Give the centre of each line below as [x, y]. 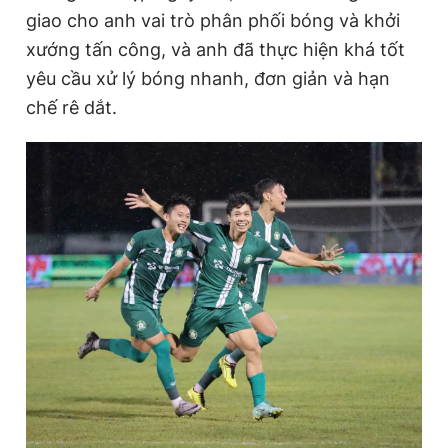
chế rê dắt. [71, 107]
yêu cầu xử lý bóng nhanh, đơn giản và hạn [208, 78]
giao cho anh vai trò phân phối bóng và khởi [213, 20]
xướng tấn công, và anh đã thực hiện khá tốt [215, 49]
